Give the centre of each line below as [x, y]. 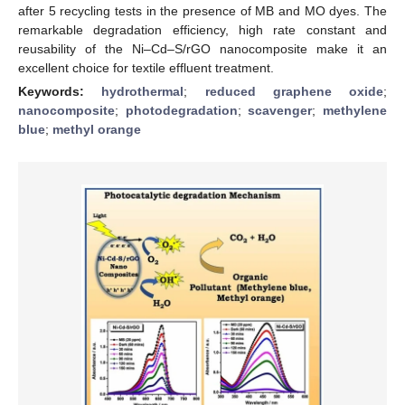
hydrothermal [143, 91]
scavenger [280, 110]
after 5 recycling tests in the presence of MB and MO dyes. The [202, 10]
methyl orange [97, 129]
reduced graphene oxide [294, 91]
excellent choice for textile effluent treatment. [146, 67]
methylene [355, 110]
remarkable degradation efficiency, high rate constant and [202, 29]
